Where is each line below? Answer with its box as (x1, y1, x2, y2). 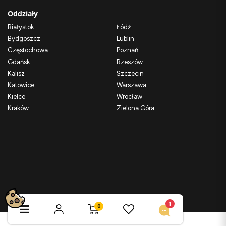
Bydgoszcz (8, 34, 40, 42)
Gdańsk (8, 58, 30, 66)
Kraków (8, 104, 29, 112)
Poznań (117, 46, 138, 54)
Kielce (8, 92, 25, 100)
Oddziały (8, 8, 38, 18)
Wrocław (117, 92, 142, 100)
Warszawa (117, 81, 146, 89)
